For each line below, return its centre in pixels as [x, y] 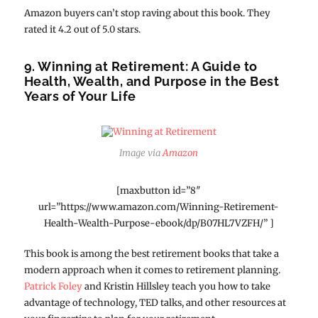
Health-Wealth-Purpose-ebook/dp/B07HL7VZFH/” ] [159, 223]
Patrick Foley [53, 286]
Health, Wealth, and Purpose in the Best [152, 81]
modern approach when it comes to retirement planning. [152, 270]
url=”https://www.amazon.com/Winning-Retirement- [159, 207]
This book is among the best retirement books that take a [151, 253]
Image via [141, 153]
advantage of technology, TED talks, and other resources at [155, 302]
